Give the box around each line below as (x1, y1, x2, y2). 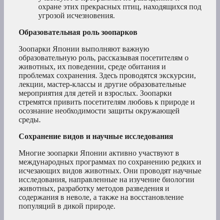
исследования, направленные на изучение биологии (19, 175, 194, 184)
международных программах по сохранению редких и (19, 158, 201, 166)
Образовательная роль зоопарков (19, 28, 137, 37)
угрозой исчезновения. (38, 11, 115, 20)
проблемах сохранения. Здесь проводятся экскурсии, (19, 71, 196, 80)
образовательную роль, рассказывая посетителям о (19, 54, 189, 62)
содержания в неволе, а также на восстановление (19, 193, 184, 202)
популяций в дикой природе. (19, 202, 115, 211)
